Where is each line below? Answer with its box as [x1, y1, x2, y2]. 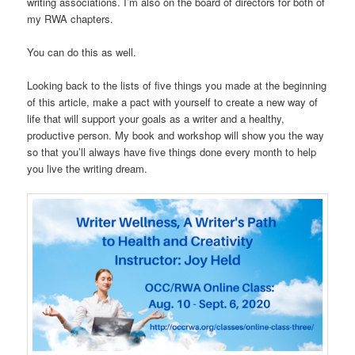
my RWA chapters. [27, 10, 114, 26]
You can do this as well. [27, 44, 137, 60]
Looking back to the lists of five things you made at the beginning [27, 78, 327, 94]
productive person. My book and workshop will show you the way [27, 128, 325, 143]
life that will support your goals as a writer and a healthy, [27, 111, 285, 127]
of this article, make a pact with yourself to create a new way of [27, 94, 319, 110]
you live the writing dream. [27, 161, 148, 177]
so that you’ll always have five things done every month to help [27, 144, 317, 160]
